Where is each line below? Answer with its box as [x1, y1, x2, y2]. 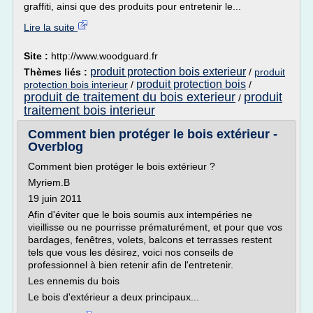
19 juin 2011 [28, 193, 82, 204]
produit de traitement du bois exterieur [24, 90, 235, 104]
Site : [24, 50, 51, 61]
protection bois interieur [24, 79, 128, 90]
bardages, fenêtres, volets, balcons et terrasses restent [28, 234, 272, 245]
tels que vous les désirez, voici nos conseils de [28, 247, 233, 258]
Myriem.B [28, 177, 70, 188]
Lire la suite [24, 22, 78, 33]
